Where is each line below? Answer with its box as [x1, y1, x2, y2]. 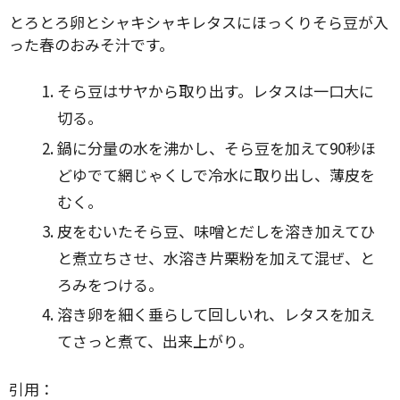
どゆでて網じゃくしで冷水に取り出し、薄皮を [57, 162, 376, 186]
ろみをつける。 [57, 273, 164, 296]
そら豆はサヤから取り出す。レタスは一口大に [57, 79, 375, 103]
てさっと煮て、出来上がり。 [57, 329, 254, 353]
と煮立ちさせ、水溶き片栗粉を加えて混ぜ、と [57, 246, 376, 270]
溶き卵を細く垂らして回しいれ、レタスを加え [57, 303, 376, 326]
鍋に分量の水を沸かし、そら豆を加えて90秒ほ [57, 136, 377, 159]
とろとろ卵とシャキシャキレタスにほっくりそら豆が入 [9, 10, 388, 33]
